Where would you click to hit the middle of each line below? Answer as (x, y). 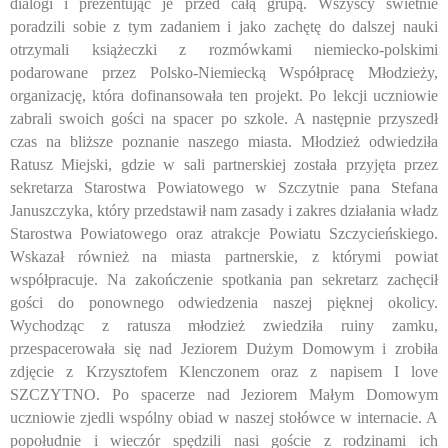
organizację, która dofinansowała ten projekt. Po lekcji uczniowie (224, 96)
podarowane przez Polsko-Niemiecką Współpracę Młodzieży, (224, 73)
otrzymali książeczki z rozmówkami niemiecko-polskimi (224, 50)
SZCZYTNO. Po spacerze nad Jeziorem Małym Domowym (224, 395)
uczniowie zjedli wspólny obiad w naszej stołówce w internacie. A (224, 418)
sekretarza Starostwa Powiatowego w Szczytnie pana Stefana (224, 188)
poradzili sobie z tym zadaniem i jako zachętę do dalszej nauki (224, 27)
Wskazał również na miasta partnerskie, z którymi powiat (224, 257)
